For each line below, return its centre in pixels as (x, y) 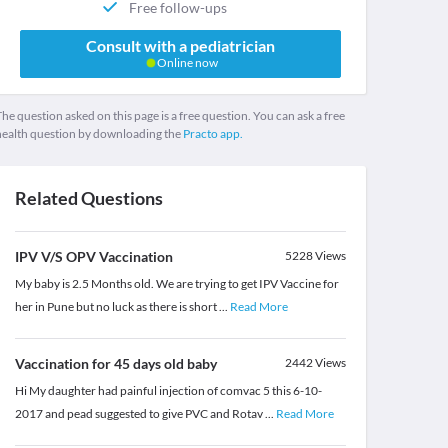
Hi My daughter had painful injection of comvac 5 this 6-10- (168, 391)
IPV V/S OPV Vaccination (93, 257)
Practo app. (212, 134)
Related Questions (88, 198)
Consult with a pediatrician (180, 46)
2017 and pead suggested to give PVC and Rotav (139, 414)
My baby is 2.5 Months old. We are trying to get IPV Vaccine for (176, 284)
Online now (186, 63)
